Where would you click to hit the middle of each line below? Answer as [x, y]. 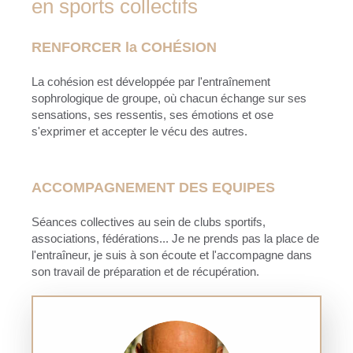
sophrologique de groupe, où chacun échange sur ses [169, 98]
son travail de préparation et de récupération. [145, 271]
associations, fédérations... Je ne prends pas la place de [175, 238]
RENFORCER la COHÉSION [124, 47]
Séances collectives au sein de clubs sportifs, [149, 221]
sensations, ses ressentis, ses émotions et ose [152, 114]
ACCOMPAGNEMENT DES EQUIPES [153, 187]
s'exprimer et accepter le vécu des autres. [139, 131]
